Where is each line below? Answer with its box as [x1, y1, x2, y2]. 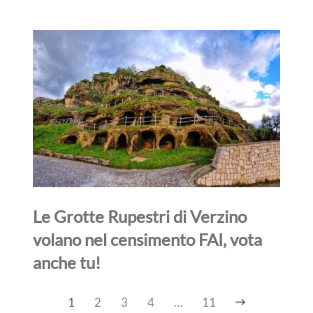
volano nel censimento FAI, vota [33, 228, 263, 249]
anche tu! [33, 252, 101, 272]
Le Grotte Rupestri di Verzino [33, 205, 247, 226]
